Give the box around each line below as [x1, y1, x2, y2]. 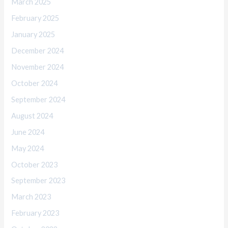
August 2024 [11, 111, 53, 120]
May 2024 [11, 144, 44, 153]
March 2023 [11, 192, 51, 202]
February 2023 [11, 209, 60, 218]
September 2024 [11, 95, 66, 104]
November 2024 [11, 62, 64, 71]
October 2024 [11, 78, 58, 88]
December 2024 [11, 46, 64, 55]
